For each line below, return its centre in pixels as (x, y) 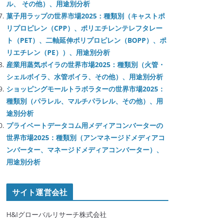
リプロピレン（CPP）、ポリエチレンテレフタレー (84, 28)
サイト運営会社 (40, 192)
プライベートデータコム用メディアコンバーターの (85, 125)
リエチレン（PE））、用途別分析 (58, 52)
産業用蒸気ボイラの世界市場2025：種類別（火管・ (86, 64)
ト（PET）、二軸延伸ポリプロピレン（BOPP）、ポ (86, 40)
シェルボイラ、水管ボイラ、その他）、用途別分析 (85, 77)
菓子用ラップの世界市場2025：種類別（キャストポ (86, 16)
